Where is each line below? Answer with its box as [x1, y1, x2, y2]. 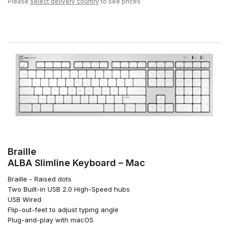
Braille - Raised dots [8, 175, 72, 184]
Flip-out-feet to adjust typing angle [8, 205, 119, 214]
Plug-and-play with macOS [8, 216, 94, 224]
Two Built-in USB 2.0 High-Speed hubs [8, 185, 130, 194]
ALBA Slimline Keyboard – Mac [8, 157, 145, 169]
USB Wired [8, 195, 41, 204]
